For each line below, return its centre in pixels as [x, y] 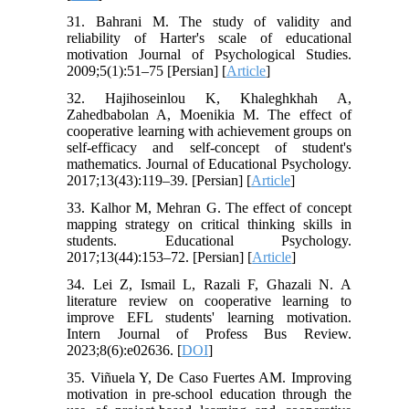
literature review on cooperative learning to [209, 300]
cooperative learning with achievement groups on [209, 131]
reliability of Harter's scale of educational [209, 37]
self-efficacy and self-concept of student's [209, 147]
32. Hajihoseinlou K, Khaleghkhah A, [209, 98]
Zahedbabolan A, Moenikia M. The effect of [209, 114]
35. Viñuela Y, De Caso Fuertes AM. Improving [209, 377]
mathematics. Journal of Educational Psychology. [209, 163]
